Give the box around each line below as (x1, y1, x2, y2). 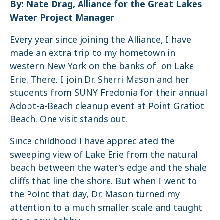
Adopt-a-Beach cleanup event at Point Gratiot (10, 99, 204, 111)
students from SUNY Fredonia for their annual (10, 86, 207, 98)
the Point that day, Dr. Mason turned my (10, 188, 180, 200)
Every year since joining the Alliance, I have (10, 33, 191, 45)
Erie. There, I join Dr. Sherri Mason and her (10, 73, 189, 85)
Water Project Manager (10, 11, 114, 23)
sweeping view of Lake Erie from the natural (10, 148, 198, 160)
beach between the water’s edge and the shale (10, 161, 207, 173)
